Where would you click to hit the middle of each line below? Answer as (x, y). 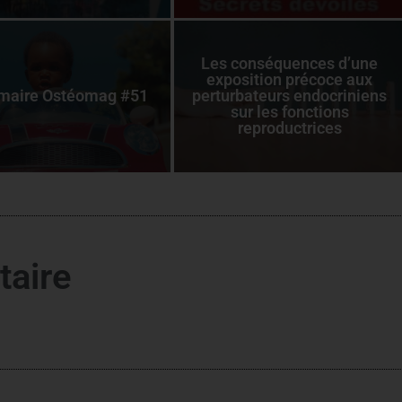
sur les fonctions (289, 112)
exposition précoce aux (290, 80)
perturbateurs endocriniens (290, 96)
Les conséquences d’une (290, 64)
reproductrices (289, 128)
